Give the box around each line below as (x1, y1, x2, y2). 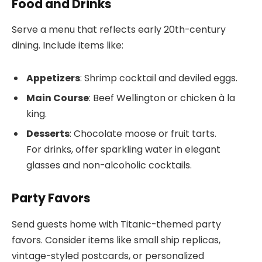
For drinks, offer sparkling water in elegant (26, 142, 220, 156)
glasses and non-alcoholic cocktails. (26, 158, 192, 172)
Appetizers (26, 71, 80, 85)
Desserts (26, 126, 70, 140)
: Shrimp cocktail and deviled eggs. (80, 71, 237, 85)
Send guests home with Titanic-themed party (12, 217, 221, 231)
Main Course (26, 91, 89, 105)
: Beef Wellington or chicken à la (89, 91, 235, 105)
